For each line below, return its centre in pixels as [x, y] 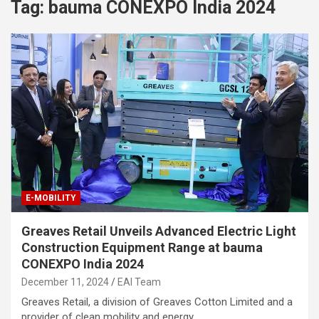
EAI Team [139, 282]
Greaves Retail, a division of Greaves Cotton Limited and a [157, 302]
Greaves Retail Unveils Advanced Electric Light [159, 231]
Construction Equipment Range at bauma [142, 247]
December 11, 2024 [65, 282]
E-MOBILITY [51, 198]
